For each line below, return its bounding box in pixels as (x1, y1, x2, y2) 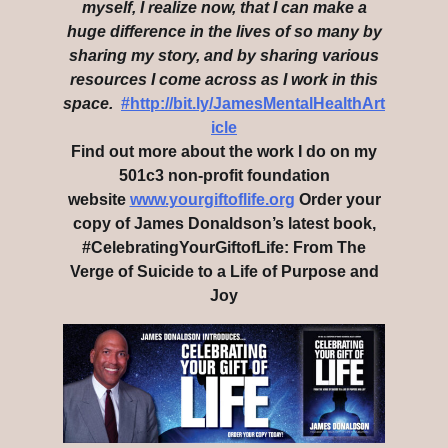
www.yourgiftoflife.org (129, 191, 295, 209)
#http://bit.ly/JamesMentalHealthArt (121, 95, 385, 113)
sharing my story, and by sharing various (69, 47, 379, 65)
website (67, 191, 130, 209)
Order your (294, 191, 381, 209)
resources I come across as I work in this (70, 71, 378, 89)
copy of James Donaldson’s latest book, (72, 215, 376, 233)
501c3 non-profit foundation (118, 167, 330, 185)
